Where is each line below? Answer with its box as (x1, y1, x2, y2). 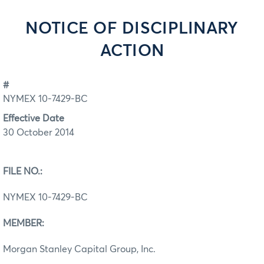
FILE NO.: (3, 166, 42, 176)
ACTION (100, 43, 164, 60)
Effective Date (3, 113, 64, 123)
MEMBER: (3, 218, 44, 228)
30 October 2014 (3, 127, 74, 137)
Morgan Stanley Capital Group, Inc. (3, 244, 156, 254)
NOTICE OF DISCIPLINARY (25, 21, 239, 37)
